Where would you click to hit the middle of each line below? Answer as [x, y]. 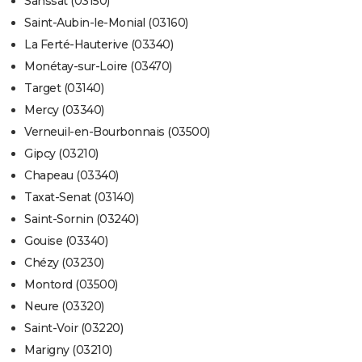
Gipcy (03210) [61, 154]
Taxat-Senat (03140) [79, 198]
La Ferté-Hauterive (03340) [99, 45]
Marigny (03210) [68, 350]
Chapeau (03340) [72, 176]
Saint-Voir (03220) [74, 328]
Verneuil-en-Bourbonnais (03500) [117, 132]
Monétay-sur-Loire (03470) [98, 67]
